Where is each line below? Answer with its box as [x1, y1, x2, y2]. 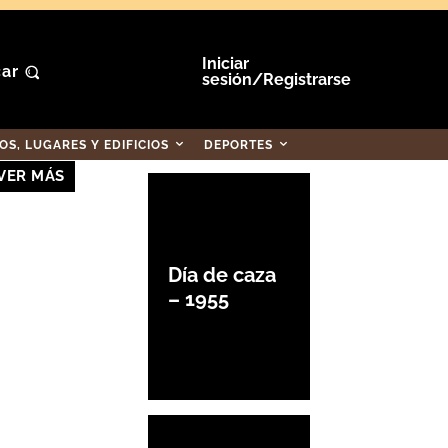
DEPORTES [204, 138, 273, 152]
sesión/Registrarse [201, 70, 351, 89]
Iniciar [201, 54, 249, 73]
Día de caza [168, 262, 276, 287]
